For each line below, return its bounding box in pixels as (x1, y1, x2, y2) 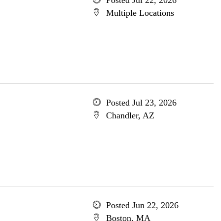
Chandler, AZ (106, 110, 154, 120)
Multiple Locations (106, 8, 174, 18)
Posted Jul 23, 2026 (106, 98, 177, 108)
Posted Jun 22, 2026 (106, 200, 179, 210)
